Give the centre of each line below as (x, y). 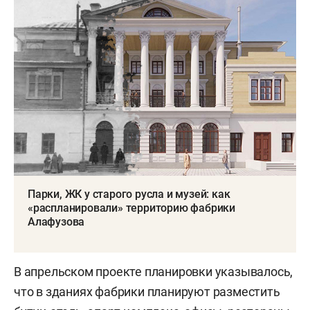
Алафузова (56, 222)
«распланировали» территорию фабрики (131, 208)
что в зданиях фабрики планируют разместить (147, 292)
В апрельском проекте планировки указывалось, (154, 272)
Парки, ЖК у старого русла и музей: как (129, 194)
